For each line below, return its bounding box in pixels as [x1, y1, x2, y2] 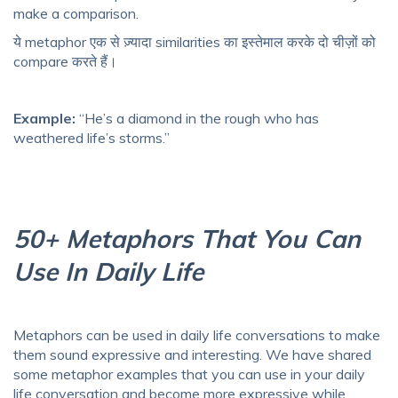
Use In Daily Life [13, 256, 203, 288]
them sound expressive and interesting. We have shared [13, 346, 371, 364]
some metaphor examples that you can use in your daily [13, 365, 365, 384]
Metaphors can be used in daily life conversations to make [13, 326, 380, 345]
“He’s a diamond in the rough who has [76, 109, 319, 128]
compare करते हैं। [13, 52, 121, 71]
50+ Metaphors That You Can [13, 223, 361, 255]
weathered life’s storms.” [13, 129, 170, 147]
